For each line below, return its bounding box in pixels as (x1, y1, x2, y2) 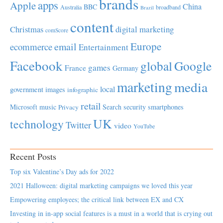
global (140, 57, 172, 74)
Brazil (140, 4, 154, 11)
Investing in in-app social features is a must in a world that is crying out (10, 209, 213, 218)
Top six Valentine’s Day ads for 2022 (10, 167, 114, 176)
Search (103, 102, 121, 111)
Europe (130, 39, 161, 53)
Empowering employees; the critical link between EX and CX (10, 195, 184, 204)
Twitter (66, 119, 91, 131)
